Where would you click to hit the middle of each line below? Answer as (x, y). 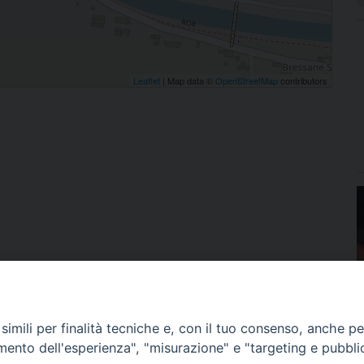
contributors (303, 80)
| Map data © (188, 80)
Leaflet (147, 80)
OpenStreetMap (247, 80)
